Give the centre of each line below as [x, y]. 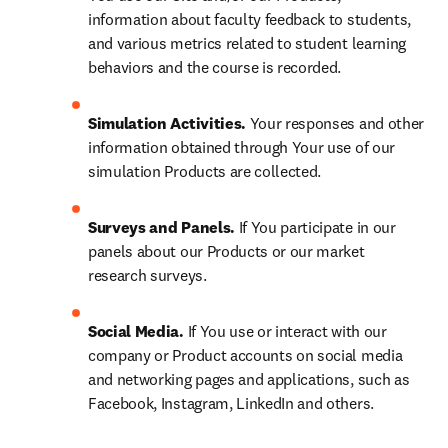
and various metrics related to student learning [247, 43]
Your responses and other [336, 123]
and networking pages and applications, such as [249, 379]
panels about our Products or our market [226, 251]
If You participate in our [317, 227]
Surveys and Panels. [163, 227]
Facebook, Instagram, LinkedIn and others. [231, 403]
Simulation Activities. [169, 123]
